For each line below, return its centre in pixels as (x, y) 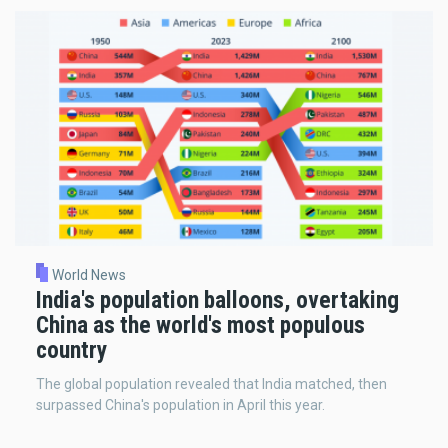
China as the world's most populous (200, 325)
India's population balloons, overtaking (217, 300)
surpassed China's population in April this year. (180, 405)
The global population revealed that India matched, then (211, 384)
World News (88, 274)
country (71, 350)
